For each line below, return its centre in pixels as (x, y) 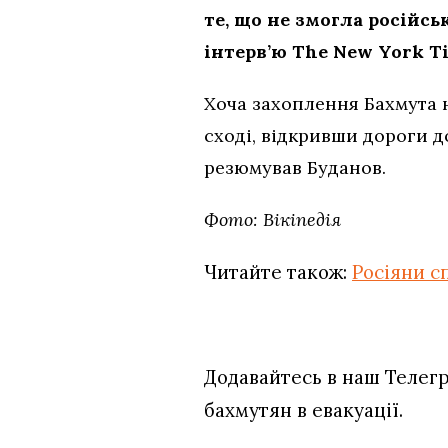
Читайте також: (278, 271)
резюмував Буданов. (295, 167)
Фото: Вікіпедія (272, 219)
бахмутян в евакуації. (303, 409)
